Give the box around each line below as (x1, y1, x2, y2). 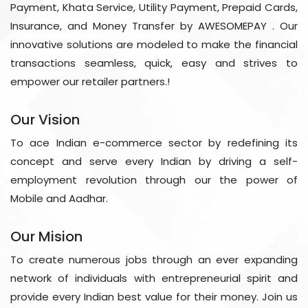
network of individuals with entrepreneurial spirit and (10, 270, 298, 285)
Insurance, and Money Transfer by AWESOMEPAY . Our (10, 18, 298, 33)
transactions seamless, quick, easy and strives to (10, 55, 298, 70)
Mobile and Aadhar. (10, 190, 108, 206)
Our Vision (10, 109, 80, 129)
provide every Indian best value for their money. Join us (10, 289, 298, 304)
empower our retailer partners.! (10, 74, 170, 89)
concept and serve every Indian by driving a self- (10, 153, 298, 168)
